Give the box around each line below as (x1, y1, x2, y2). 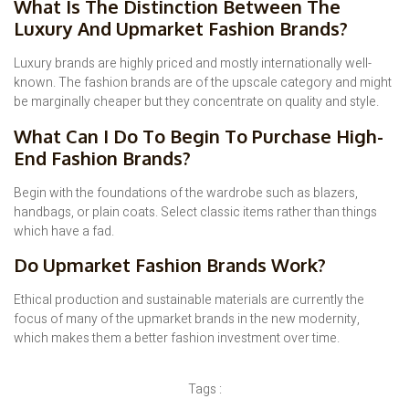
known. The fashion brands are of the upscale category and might (14, 73, 392, 93)
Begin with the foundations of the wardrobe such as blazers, (14, 183, 358, 203)
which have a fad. (14, 221, 114, 241)
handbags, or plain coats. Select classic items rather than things (14, 202, 377, 222)
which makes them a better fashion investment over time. (14, 329, 340, 349)
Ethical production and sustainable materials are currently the (14, 290, 364, 310)
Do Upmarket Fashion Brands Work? (14, 253, 326, 278)
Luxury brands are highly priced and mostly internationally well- (14, 54, 372, 74)
